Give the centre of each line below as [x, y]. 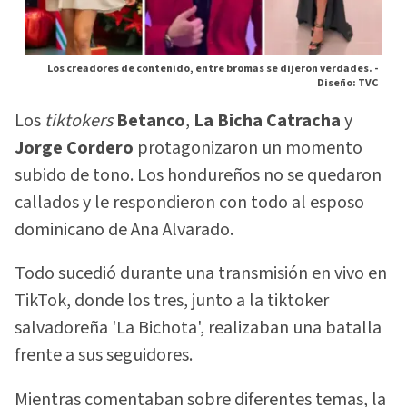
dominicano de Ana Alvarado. [124, 229]
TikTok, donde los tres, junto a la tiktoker [172, 301]
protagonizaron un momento [248, 148]
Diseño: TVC [347, 83]
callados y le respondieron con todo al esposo [189, 202]
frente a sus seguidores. [104, 356]
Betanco [151, 120]
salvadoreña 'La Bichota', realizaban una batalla [198, 328]
